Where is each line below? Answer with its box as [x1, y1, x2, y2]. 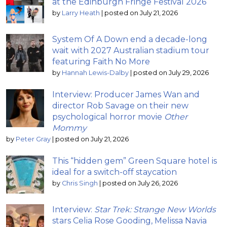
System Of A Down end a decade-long [52, 34, 207, 44]
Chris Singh [62, 179, 98, 187]
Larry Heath [62, 9, 100, 17]
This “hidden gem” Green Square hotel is [52, 156, 217, 166]
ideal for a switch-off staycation [52, 167, 177, 177]
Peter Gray [16, 135, 51, 143]
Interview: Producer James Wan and [52, 89, 200, 99]
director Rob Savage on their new [52, 100, 188, 110]
